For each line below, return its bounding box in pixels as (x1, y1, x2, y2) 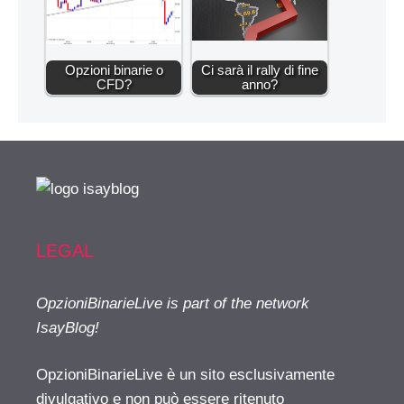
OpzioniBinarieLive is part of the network (36, 294, 309, 312)
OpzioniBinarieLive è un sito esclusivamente (36, 366, 335, 384)
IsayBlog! (36, 318, 99, 336)
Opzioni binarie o (64, 61, 163, 78)
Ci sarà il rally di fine (201, 61, 318, 78)
